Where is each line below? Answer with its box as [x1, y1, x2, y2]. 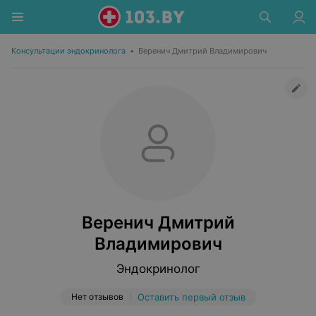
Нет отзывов [71, 291, 123, 302]
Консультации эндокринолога [11, 46, 126, 56]
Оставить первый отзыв [137, 291, 245, 303]
